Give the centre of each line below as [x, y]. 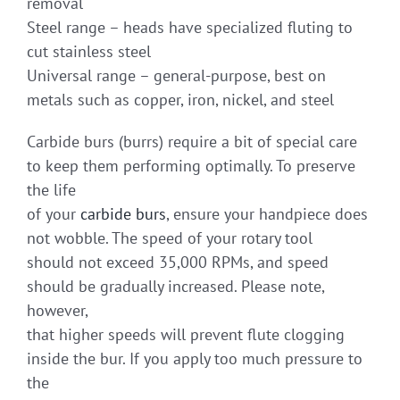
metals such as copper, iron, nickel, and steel [180, 99]
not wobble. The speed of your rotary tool [170, 237]
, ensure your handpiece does [267, 213]
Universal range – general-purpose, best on [176, 75]
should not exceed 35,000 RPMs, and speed [178, 262]
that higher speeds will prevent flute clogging [186, 334]
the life [51, 189]
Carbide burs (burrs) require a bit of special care [192, 141]
